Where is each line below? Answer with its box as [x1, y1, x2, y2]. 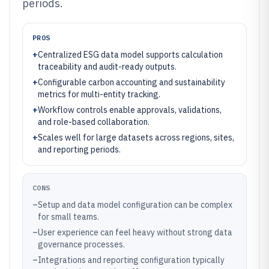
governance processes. [38, 239, 125, 250]
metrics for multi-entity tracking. [38, 89, 160, 100]
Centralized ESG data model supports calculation [38, 49, 223, 60]
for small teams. [38, 211, 99, 222]
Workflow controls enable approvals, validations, [38, 104, 222, 115]
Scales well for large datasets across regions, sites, [38, 132, 234, 143]
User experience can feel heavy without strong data [38, 227, 232, 238]
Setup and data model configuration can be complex [38, 199, 232, 210]
